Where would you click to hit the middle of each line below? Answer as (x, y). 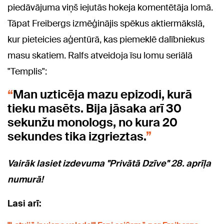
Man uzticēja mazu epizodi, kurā (102, 94)
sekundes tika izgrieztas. (77, 136)
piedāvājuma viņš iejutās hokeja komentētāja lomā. (110, 8)
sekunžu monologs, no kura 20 (92, 122)
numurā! (25, 180)
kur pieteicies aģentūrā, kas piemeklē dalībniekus (106, 40)
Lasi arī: (24, 204)
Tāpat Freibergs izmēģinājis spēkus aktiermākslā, (106, 24)
